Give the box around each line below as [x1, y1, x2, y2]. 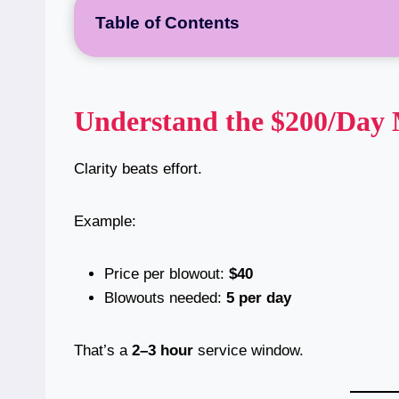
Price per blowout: [104, 265, 229, 283]
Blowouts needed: [104, 289, 226, 307]
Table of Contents [95, 13, 240, 33]
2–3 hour [132, 342, 193, 360]
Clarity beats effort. [74, 160, 202, 178]
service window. [193, 342, 304, 360]
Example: [74, 213, 136, 231]
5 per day [226, 289, 291, 307]
